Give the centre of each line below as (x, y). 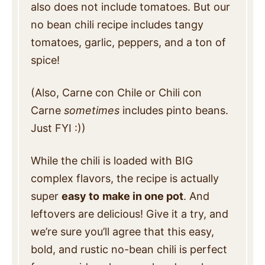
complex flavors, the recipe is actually (125, 178)
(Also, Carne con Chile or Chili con (116, 92)
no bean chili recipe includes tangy (117, 24)
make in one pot (143, 196)
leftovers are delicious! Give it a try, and (130, 214)
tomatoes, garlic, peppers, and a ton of (128, 42)
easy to (80, 196)
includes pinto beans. (174, 110)
